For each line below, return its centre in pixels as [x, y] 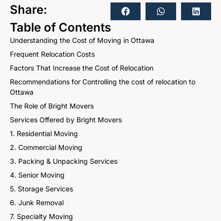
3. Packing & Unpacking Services [64, 161]
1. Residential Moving [44, 133]
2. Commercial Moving [46, 147]
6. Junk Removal [37, 203]
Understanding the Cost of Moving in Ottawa [82, 40]
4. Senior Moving [37, 175]
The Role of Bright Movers [52, 106]
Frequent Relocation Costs [52, 54]
